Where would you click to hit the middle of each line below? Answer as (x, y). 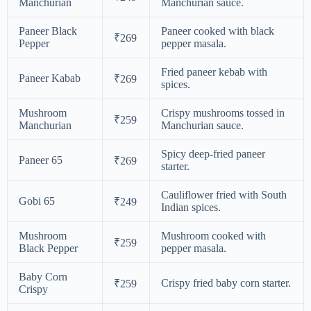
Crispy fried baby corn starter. (226, 283)
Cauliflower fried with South (224, 194)
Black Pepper (48, 248)
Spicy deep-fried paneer (213, 153)
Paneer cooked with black (218, 31)
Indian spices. (191, 207)
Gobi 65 (37, 201)
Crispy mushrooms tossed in (223, 112)
